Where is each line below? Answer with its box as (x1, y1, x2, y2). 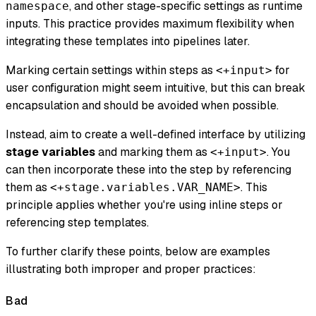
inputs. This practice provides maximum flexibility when (6, 16, 294, 32)
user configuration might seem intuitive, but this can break (6, 80, 305, 96)
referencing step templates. (6, 215, 149, 231)
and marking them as (95, 145, 210, 160)
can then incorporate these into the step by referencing (6, 162, 291, 178)
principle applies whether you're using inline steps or (6, 197, 283, 213)
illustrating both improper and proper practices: (6, 262, 256, 277)
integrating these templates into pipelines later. (6, 34, 250, 49)
